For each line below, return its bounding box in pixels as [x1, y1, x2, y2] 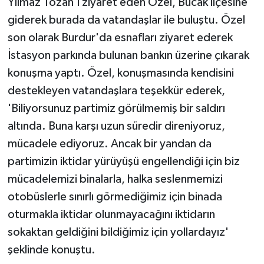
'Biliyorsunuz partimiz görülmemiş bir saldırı [7, 102, 225, 114]
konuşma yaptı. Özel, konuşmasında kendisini [7, 67, 234, 79]
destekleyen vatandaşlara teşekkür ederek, [7, 84, 225, 97]
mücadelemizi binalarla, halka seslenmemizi [7, 173, 223, 185]
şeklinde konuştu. [7, 243, 95, 256]
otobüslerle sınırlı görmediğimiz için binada [7, 190, 222, 203]
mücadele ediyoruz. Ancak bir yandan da [7, 137, 212, 150]
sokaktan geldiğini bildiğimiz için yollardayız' [7, 226, 229, 238]
